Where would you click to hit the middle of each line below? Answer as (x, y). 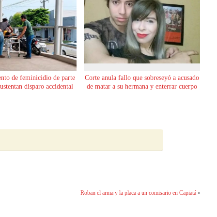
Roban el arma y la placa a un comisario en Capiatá (138, 193)
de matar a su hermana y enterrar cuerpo (142, 87)
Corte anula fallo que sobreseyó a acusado (142, 78)
